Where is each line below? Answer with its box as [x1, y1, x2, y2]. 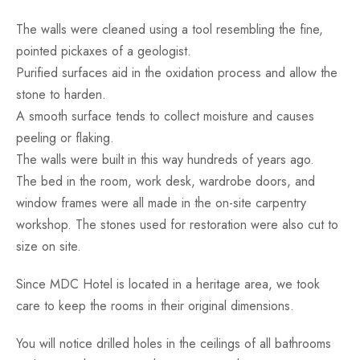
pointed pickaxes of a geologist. [16, 41, 191, 60]
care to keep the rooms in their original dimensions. [16, 296, 294, 315]
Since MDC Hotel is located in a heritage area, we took [16, 274, 320, 293]
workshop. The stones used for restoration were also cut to [16, 215, 338, 234]
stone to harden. [16, 84, 106, 104]
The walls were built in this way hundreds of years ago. [16, 149, 314, 169]
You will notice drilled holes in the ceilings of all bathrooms [16, 333, 331, 353]
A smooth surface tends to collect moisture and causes [16, 106, 314, 125]
